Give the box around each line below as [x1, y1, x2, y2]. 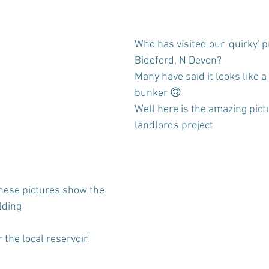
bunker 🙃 [134, 87, 181, 100]
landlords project [134, 119, 213, 132]
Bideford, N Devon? [134, 55, 222, 67]
